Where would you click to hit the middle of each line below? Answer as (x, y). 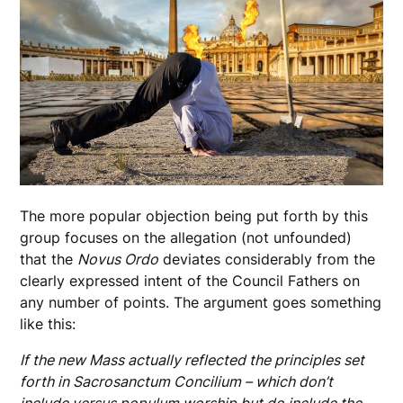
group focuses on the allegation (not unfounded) (186, 238)
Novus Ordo (118, 260)
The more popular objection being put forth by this (194, 216)
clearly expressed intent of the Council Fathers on (190, 281)
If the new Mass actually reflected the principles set (193, 360)
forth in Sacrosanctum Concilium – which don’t (177, 382)
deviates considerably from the (267, 260)
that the (49, 260)
